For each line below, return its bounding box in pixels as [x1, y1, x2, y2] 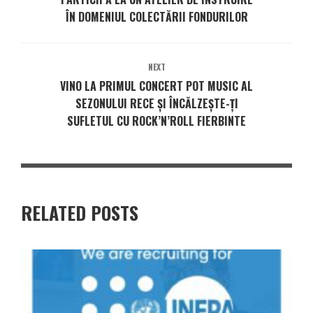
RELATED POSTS [21, 198, 138, 226]
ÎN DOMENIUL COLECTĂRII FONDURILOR [65, 8, 248, 25]
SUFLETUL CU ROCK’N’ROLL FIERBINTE [67, 112, 246, 129]
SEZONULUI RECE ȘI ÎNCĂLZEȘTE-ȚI [75, 94, 238, 112]
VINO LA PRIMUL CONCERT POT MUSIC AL [60, 77, 253, 94]
